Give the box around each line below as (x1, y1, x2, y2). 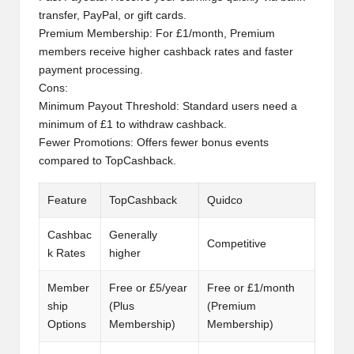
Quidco (207, 194, 243, 206)
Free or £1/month (207, 281, 295, 294)
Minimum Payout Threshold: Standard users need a (39, 100, 297, 112)
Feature (47, 194, 87, 206)
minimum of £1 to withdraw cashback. (39, 118, 227, 130)
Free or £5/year (109, 281, 187, 294)
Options (47, 318, 86, 330)
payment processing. (39, 63, 143, 76)
